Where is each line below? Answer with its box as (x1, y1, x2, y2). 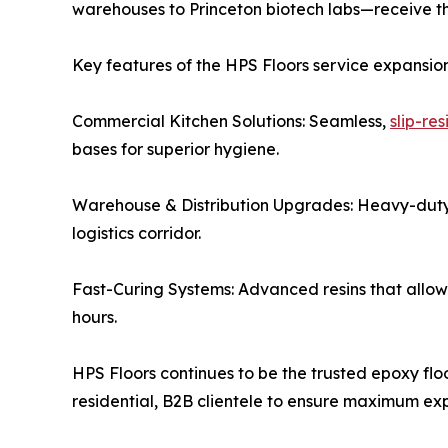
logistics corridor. (72, 222, 201, 243)
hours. (72, 306, 117, 327)
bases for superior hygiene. (72, 138, 279, 159)
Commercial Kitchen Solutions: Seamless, (72, 110, 390, 131)
